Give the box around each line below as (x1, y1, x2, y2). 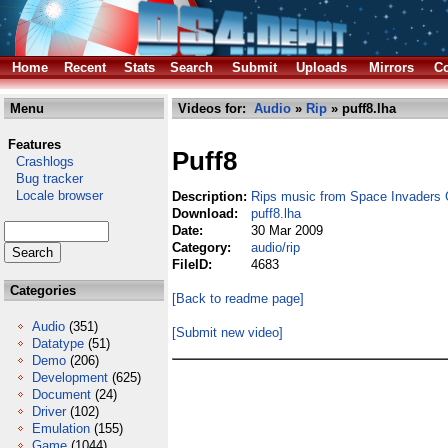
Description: (172, 189, 251, 204)
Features (8, 137, 61, 152)
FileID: (172, 257, 216, 272)
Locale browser (4, 188, 103, 203)
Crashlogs (4, 154, 74, 169)
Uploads (296, 60, 347, 75)
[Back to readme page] (172, 291, 304, 306)
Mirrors (369, 60, 414, 75)
